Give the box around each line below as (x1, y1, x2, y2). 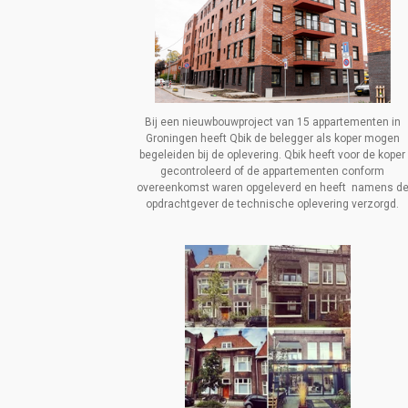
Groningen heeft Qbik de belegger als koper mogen (145, 132, 400, 146)
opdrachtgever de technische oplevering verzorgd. (146, 198, 400, 211)
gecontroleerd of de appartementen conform (160, 165, 385, 178)
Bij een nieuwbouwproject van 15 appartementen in (144, 116, 401, 129)
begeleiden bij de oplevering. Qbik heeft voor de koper (139, 148, 406, 162)
